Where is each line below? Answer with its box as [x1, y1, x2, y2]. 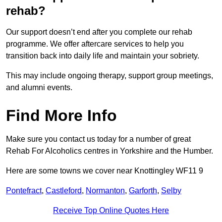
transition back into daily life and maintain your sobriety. [6, 52, 201, 60]
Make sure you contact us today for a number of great [6, 135, 191, 144]
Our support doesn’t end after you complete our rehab [6, 28, 192, 37]
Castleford [46, 186, 82, 195]
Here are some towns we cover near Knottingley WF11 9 [6, 166, 203, 175]
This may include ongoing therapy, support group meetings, [6, 71, 213, 80]
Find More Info [6, 107, 117, 125]
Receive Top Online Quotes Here [53, 206, 169, 215]
